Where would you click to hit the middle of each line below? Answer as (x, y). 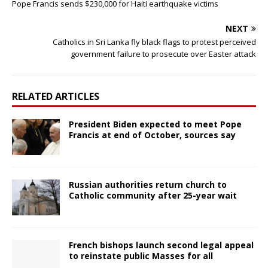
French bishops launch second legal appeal (161, 245)
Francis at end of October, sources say (152, 135)
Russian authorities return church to (148, 184)
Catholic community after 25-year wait (153, 195)
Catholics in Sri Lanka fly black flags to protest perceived (154, 42)
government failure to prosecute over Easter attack (163, 54)
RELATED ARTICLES (56, 96)
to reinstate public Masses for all (141, 255)
